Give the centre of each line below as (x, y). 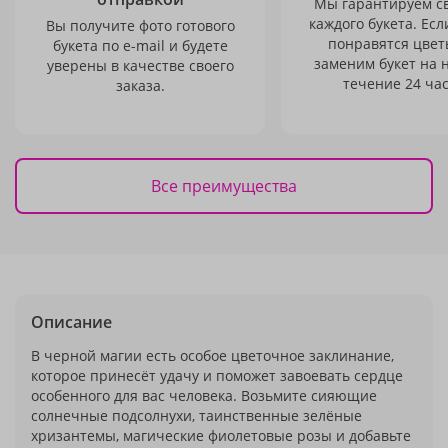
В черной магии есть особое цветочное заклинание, (212, 355)
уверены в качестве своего (140, 65)
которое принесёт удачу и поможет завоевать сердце (217, 375)
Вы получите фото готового (140, 25)
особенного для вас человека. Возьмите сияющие (204, 395)
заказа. (140, 85)
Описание (71, 322)
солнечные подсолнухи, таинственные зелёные (196, 415)
